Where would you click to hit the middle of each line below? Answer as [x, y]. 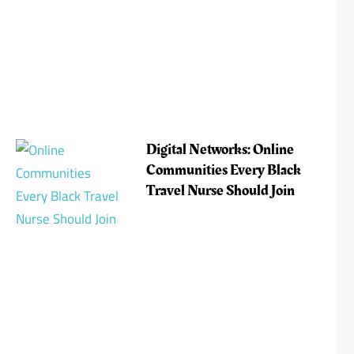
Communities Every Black [223, 169]
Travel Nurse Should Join [220, 190]
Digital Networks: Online [220, 149]
